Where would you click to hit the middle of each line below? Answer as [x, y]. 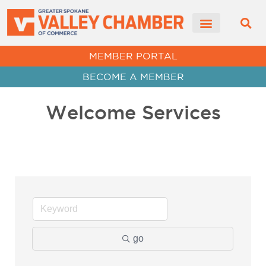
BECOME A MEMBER [133, 77]
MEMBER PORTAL [133, 56]
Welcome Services [133, 113]
